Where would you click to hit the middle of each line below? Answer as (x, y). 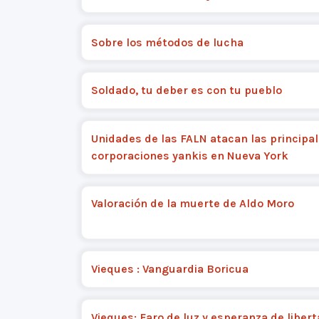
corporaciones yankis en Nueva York (189, 155)
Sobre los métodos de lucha (167, 42)
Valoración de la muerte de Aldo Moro (192, 204)
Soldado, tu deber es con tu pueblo (186, 90)
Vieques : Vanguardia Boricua (169, 268)
